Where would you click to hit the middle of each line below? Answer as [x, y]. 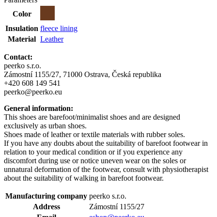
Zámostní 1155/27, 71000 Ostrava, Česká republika [83, 74]
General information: [39, 108]
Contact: [18, 57]
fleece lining [59, 28]
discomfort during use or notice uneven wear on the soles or [95, 160]
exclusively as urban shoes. [45, 125]
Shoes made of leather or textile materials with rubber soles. [94, 134]
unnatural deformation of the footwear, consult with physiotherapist [106, 169]
